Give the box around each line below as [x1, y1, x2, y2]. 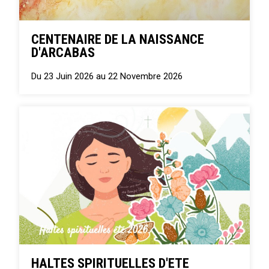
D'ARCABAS [31, 44, 95, 60]
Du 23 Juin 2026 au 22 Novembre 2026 [31, 70, 183, 82]
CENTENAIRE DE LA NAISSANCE [31, 31, 205, 47]
